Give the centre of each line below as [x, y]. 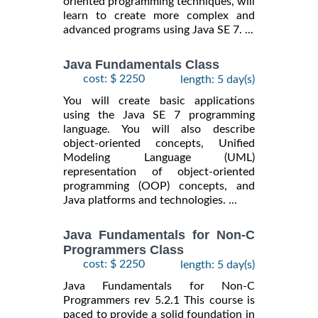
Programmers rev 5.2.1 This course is [159, 301]
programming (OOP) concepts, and [159, 186]
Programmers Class [124, 250]
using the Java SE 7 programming [159, 115]
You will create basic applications [159, 100]
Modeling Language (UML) [159, 157]
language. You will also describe [159, 129]
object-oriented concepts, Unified [159, 143]
